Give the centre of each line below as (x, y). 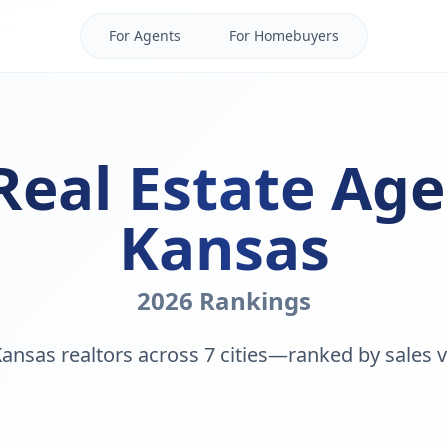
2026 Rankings (224, 300)
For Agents (145, 35)
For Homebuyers (284, 35)
